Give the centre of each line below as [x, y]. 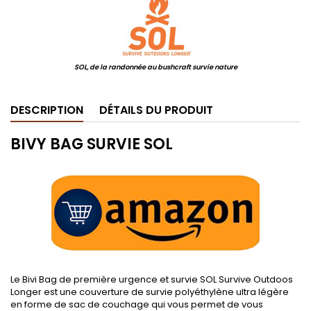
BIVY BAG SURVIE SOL [92, 144]
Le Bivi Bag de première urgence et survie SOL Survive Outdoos [152, 279]
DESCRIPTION [47, 110]
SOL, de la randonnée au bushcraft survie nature [155, 67]
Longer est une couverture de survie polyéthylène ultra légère [150, 292]
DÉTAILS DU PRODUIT [156, 110]
